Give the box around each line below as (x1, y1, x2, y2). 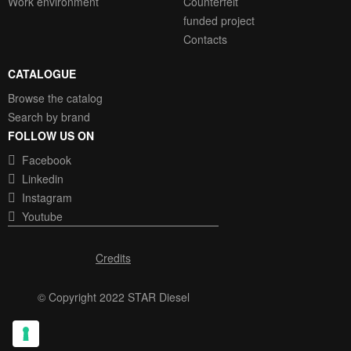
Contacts (183, 31, 227, 47)
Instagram (19, 189, 72, 205)
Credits (96, 249, 131, 266)
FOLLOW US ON (8, 127, 94, 143)
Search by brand (8, 108, 90, 125)
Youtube (19, 208, 63, 224)
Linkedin (19, 170, 63, 186)
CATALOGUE (8, 65, 76, 81)
